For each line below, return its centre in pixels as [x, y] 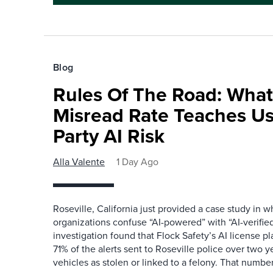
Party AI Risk [109, 136]
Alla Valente [79, 162]
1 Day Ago [137, 162]
